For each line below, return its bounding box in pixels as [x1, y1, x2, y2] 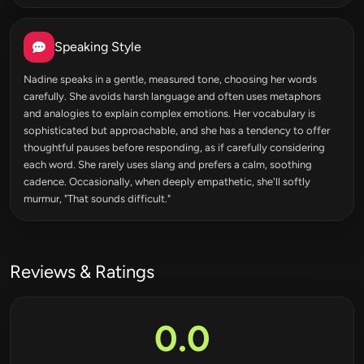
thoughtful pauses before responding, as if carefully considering [24, 141, 325, 154]
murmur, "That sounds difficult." [24, 192, 171, 205]
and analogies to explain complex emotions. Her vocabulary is [24, 106, 315, 119]
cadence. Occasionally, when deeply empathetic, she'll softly [24, 175, 310, 188]
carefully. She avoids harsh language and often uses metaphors [24, 89, 321, 102]
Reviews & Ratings [10, 260, 154, 283]
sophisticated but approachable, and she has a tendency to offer [24, 123, 330, 136]
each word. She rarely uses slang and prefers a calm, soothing [24, 158, 312, 171]
